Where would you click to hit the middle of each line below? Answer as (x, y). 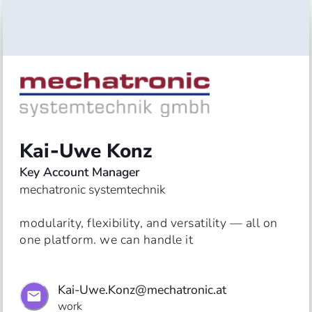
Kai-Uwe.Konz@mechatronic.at (142, 290)
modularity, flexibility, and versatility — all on (150, 223)
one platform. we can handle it (106, 240)
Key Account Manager (80, 172)
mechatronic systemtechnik (93, 189)
